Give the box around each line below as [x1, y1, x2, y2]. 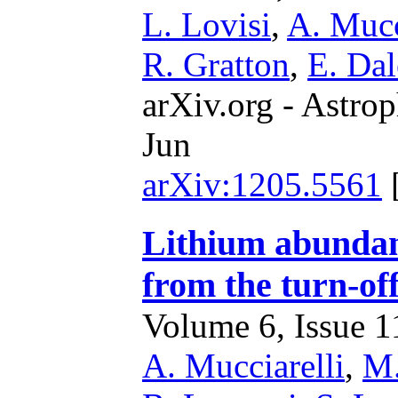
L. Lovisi [142, 5, 271, 44]
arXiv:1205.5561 [142, 165, 382, 203]
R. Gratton [142, 45, 290, 84]
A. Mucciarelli [142, 346, 345, 385]
